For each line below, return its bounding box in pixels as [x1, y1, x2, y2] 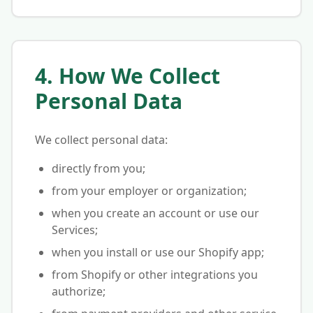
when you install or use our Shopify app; [52, 245, 264, 260]
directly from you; [52, 161, 145, 176]
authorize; [52, 284, 105, 299]
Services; [52, 222, 98, 238]
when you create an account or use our [52, 205, 259, 221]
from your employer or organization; [52, 183, 247, 198]
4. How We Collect [35, 61, 220, 90]
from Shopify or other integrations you [52, 267, 258, 282]
